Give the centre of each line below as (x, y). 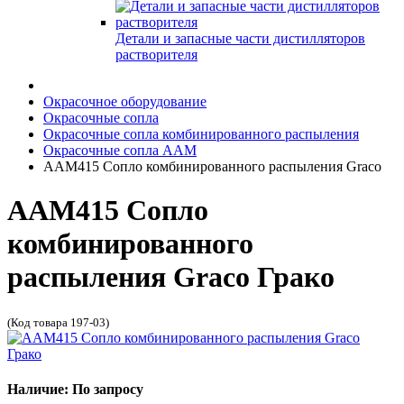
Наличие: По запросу (75, 390)
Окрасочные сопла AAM (120, 150)
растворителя (156, 55)
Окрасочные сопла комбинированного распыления (201, 134)
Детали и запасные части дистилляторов (240, 38)
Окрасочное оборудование (125, 101)
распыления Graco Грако (171, 277)
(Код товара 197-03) (58, 322)
